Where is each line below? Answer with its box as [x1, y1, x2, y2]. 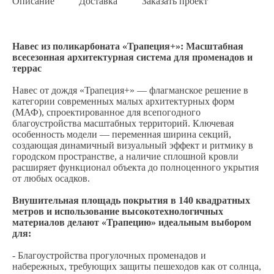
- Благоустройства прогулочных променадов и [12, 250, 206, 261]
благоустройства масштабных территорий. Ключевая [12, 118, 234, 128]
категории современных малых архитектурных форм [12, 96, 234, 106]
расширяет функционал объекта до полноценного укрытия [12, 162, 259, 172]
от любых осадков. [12, 173, 90, 183]
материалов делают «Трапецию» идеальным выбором [12, 217, 251, 228]
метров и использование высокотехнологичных [12, 206, 223, 217]
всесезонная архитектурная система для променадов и [12, 52, 253, 62]
